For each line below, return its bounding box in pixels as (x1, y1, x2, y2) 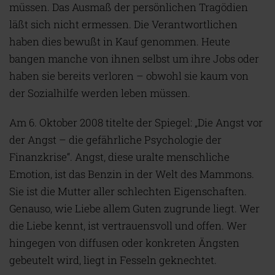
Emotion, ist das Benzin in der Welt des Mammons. (9, 167, 254, 181)
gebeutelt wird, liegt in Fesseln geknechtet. (9, 253, 217, 267)
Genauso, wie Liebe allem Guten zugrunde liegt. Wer (9, 201, 260, 215)
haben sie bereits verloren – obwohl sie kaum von (9, 69, 249, 83)
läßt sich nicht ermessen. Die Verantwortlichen (9, 17, 238, 31)
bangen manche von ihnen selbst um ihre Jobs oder (9, 52, 259, 66)
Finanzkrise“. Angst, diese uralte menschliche (9, 150, 230, 164)
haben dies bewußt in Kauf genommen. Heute (9, 34, 230, 48)
